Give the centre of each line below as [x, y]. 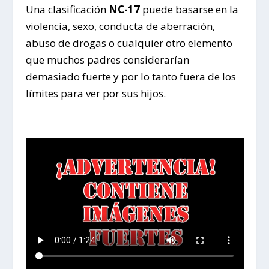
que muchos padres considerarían [107, 60]
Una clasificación [66, 10]
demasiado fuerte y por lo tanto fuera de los [131, 77]
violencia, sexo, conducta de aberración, [120, 26]
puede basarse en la [189, 10]
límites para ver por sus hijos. [95, 94]
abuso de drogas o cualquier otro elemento [129, 43]
